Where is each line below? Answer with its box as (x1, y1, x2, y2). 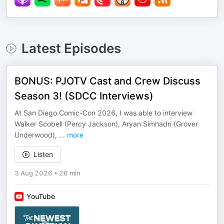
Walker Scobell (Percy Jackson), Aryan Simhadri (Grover (14, 119, 198, 128)
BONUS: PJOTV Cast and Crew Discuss (14, 75, 200, 87)
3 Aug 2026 (14, 169, 52, 177)
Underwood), (14, 130, 59, 139)
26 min (59, 169, 80, 177)
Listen (33, 150, 53, 158)
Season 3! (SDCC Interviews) (14, 90, 153, 102)
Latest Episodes (21, 40, 121, 56)
